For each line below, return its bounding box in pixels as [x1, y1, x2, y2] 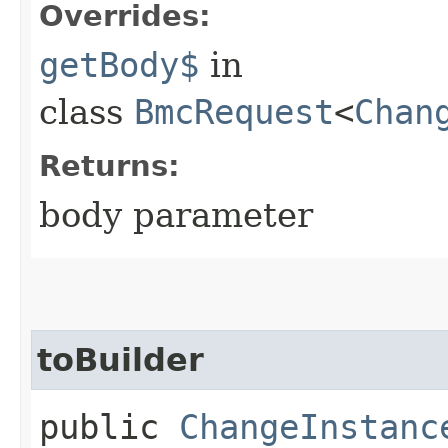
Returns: [39, 148, 180, 183]
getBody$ [39, 44, 199, 85]
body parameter [39, 194, 313, 235]
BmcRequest [134, 91, 334, 132]
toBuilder [37, 341, 204, 378]
